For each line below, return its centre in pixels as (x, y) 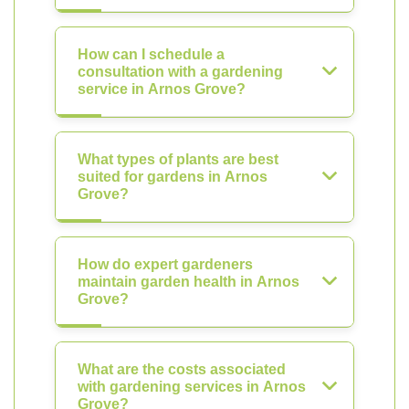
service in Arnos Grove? (162, 89)
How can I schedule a (151, 54)
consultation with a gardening (180, 72)
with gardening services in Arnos (192, 387)
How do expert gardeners (165, 264)
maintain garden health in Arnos (189, 282)
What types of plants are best (178, 159)
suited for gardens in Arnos (173, 177)
